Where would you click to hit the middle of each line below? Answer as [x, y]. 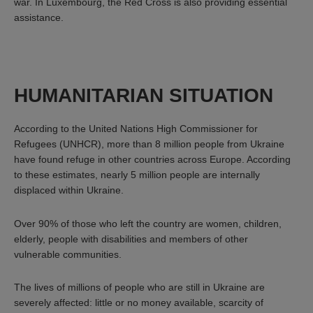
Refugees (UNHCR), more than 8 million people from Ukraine [149, 144]
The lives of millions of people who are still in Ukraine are [139, 287]
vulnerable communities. [68, 254]
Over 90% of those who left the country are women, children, [148, 223]
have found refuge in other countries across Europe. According [152, 159]
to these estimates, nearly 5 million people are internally [137, 174]
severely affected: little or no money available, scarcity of [139, 303]
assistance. [39, 17]
